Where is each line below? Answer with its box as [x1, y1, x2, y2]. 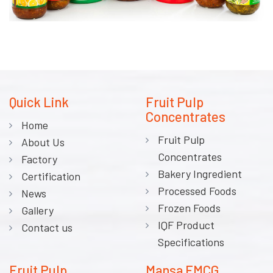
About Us [21, 135, 65, 149]
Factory [21, 152, 57, 166]
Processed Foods [158, 184, 236, 198]
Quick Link [9, 94, 69, 110]
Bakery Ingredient [158, 167, 242, 181]
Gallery [21, 204, 54, 218]
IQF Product [158, 218, 214, 232]
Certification [21, 169, 80, 183]
